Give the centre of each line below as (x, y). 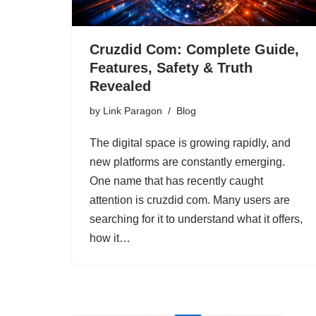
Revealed (120, 86)
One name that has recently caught (176, 181)
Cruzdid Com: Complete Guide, (194, 49)
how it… (111, 238)
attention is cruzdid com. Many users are (190, 200)
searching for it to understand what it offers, (196, 219)
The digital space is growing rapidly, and (190, 142)
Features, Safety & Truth (171, 67)
